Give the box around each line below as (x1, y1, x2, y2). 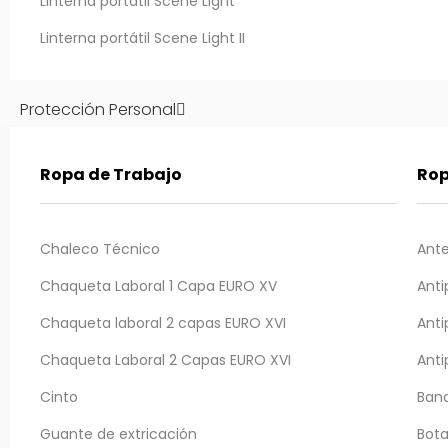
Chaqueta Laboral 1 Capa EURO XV (39, 276, 277, 296)
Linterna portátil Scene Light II (39, 28, 245, 48)
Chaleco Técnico (39, 239, 160, 259)
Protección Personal (19, 98, 176, 121)
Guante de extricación (39, 424, 197, 444)
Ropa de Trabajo (39, 163, 182, 186)
